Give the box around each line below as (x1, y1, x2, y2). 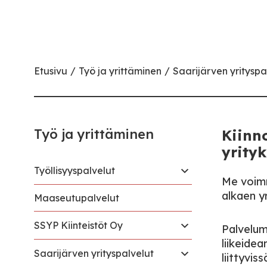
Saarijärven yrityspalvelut (34, 247, 154, 259)
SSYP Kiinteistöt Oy (34, 219, 123, 231)
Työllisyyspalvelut (34, 164, 115, 176)
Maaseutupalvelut (34, 192, 119, 204)
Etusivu (34, 65, 67, 77)
